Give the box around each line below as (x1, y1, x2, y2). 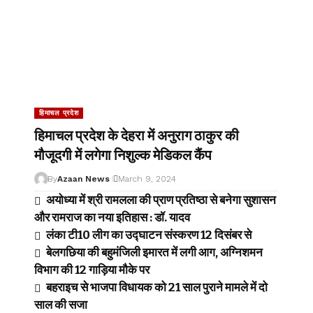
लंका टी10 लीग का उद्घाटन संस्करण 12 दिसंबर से (45, 228, 252, 242)
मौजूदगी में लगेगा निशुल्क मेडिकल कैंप (34, 147, 212, 163)
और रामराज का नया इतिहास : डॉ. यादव (34, 210, 190, 225)
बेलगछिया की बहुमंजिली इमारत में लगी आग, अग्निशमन (45, 245, 263, 260)
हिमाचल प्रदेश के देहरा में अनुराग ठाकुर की (34, 127, 239, 144)
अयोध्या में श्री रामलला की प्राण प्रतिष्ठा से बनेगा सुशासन (45, 193, 276, 208)
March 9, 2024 (117, 174, 176, 184)
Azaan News (57, 174, 110, 184)
